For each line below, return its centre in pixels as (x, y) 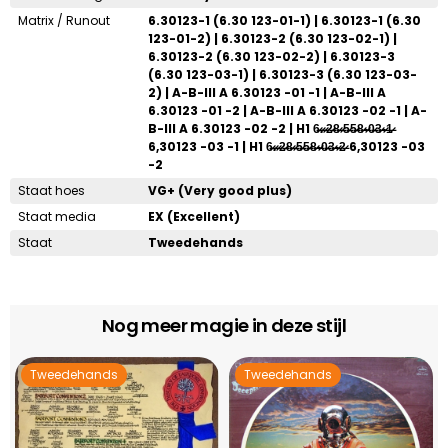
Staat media (57, 216)
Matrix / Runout (64, 20)
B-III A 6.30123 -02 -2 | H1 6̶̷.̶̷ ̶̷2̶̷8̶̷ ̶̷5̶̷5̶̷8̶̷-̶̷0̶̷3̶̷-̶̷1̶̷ (270, 128)
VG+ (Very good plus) (220, 190)
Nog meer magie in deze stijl (224, 325)
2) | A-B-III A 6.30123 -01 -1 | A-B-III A (267, 92)
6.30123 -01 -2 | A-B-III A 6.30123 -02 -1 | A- (287, 110)
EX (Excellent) (194, 216)
